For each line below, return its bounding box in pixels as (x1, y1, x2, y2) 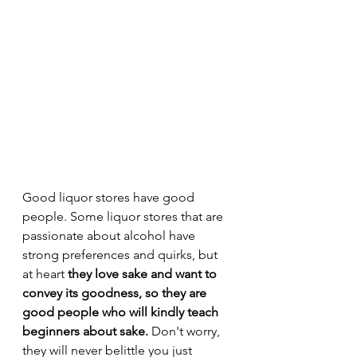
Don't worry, (148, 324, 223, 339)
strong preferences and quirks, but (22, 247, 221, 263)
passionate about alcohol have (22, 228, 198, 244)
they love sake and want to (68, 266, 220, 282)
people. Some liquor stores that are (22, 209, 226, 225)
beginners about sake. (22, 324, 148, 339)
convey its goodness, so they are (22, 285, 210, 301)
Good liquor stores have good (22, 190, 198, 206)
